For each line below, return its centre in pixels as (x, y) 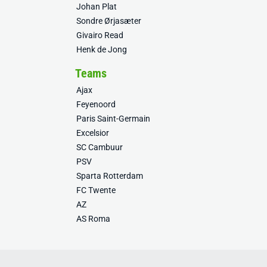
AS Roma (93, 219)
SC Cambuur (100, 147)
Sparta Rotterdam (110, 176)
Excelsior (93, 133)
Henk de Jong (102, 49)
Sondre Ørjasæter (109, 21)
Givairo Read (100, 35)
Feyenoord (96, 104)
